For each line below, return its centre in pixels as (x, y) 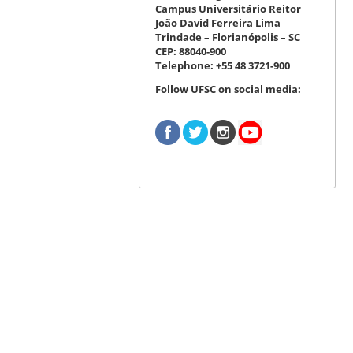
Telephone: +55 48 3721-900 (222, 65)
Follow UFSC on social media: (228, 89)
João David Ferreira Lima (217, 22)
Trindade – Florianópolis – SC (227, 37)
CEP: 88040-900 (190, 51)
